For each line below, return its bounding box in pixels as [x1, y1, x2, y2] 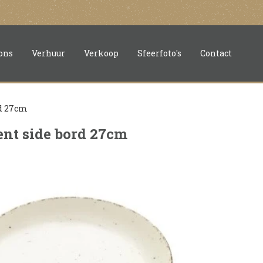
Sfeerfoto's [137, 48, 181, 59]
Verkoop [84, 48, 119, 59]
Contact [200, 48, 232, 59]
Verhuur [32, 48, 65, 59]
